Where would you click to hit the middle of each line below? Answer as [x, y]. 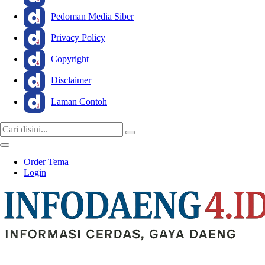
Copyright [70, 59]
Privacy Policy [78, 37]
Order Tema [46, 161]
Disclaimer [71, 80]
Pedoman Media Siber [92, 16]
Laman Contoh [79, 101]
